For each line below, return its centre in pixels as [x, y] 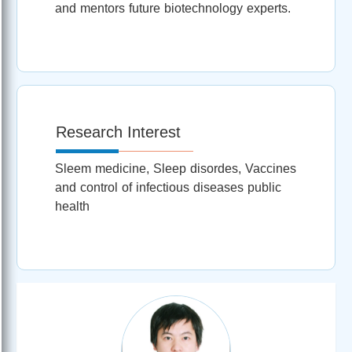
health [72, 206]
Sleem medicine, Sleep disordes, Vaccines [176, 168]
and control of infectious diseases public [168, 187]
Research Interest [118, 132]
